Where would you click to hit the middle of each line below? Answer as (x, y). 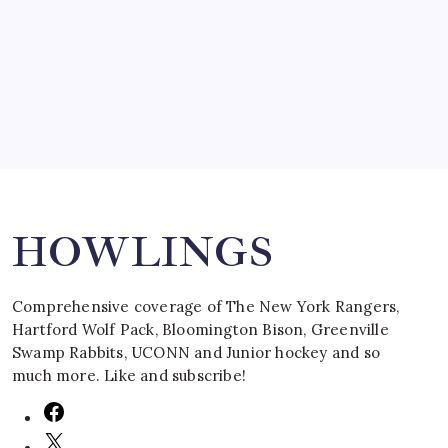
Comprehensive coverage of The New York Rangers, (206, 307)
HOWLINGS (143, 253)
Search (241, 164)
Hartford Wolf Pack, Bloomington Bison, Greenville (200, 330)
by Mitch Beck (81, 20)
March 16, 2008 (83, 42)
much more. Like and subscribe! (129, 376)
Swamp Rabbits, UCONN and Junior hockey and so (196, 353)
